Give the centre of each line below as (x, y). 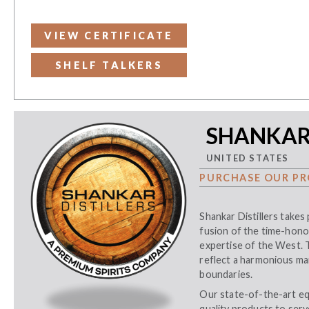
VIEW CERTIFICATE (109, 36)
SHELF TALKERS (109, 66)
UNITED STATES (248, 158)
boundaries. (226, 274)
